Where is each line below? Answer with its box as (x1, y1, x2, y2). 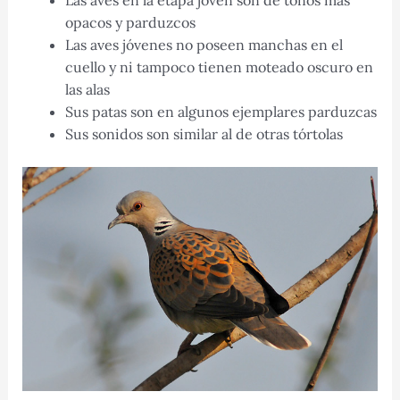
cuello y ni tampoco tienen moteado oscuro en (64, 58, 373, 77)
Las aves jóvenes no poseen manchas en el (64, 36, 343, 54)
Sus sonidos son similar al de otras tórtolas (64, 125, 343, 144)
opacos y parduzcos (64, 13, 196, 32)
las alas (64, 80, 110, 99)
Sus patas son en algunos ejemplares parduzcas (64, 103, 377, 121)
